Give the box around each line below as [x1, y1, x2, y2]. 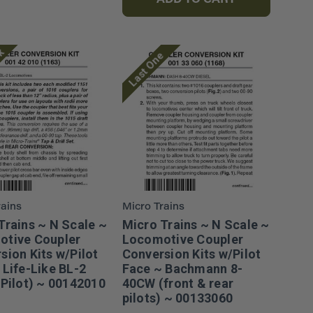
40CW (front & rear [122, 275, 234, 291]
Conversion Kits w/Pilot [122, 246, 261, 261]
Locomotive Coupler [122, 231, 244, 247]
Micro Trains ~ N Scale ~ [122, 217, 270, 232]
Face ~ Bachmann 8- [122, 261, 243, 276]
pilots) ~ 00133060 [122, 290, 233, 305]
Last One [126, 49, 166, 89]
